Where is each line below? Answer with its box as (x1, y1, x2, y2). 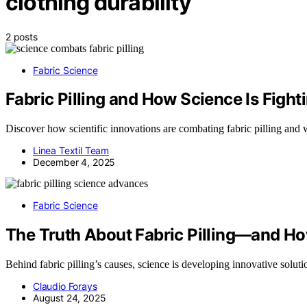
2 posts (5, 30, 38, 42)
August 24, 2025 (33, 292, 106, 304)
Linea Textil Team (33, 145, 110, 157)
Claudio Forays (33, 280, 97, 293)
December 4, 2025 (33, 156, 116, 169)
